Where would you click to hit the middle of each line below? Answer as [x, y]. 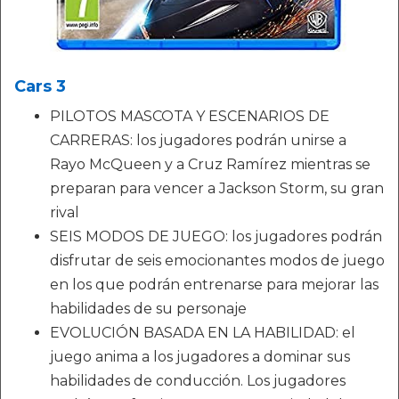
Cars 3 [40, 86]
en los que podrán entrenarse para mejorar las [214, 285]
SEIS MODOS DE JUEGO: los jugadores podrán [216, 236]
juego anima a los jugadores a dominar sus [200, 357]
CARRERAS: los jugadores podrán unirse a [198, 140]
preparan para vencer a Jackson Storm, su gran [217, 188]
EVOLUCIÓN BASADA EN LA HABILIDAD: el [203, 333]
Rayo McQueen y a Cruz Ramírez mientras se [210, 164]
